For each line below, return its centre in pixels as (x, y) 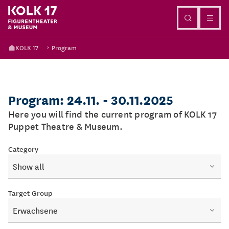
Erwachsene (35, 210)
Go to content (114, 12)
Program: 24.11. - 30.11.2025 (91, 99)
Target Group (30, 193)
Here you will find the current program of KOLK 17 (112, 114)
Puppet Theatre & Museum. (65, 126)
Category (23, 149)
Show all (29, 166)
